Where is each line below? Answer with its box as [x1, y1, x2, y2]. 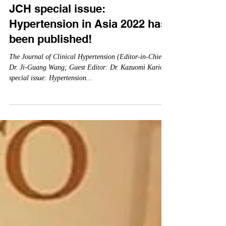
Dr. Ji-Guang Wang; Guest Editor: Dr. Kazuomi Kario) [9, 82, 166, 89]
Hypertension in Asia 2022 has [9, 35, 166, 48]
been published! [9, 50, 92, 64]
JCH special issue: [9, 20, 105, 33]
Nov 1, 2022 [30, 3, 61, 10]
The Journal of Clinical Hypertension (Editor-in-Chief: [9, 71, 117, 79]
